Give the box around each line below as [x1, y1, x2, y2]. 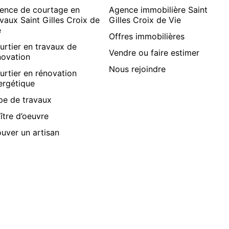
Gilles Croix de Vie [109, 14, 181, 25]
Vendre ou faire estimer [109, 47, 200, 58]
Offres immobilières [109, 31, 185, 41]
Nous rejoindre [109, 63, 166, 74]
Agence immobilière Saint [109, 4, 208, 15]
